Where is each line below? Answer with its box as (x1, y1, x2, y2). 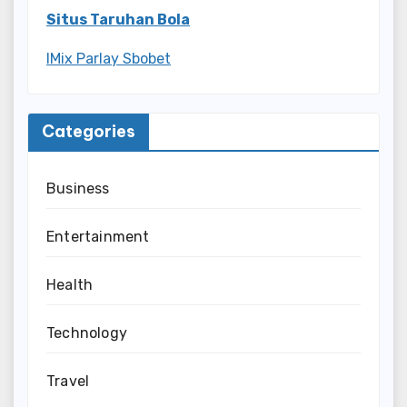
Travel (46, 372, 90, 390)
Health (46, 275, 94, 293)
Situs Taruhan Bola (46, 11, 190, 29)
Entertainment (46, 227, 150, 245)
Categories (42, 120, 135, 142)
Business (46, 179, 110, 197)
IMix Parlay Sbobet (46, 49, 171, 67)
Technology (46, 323, 127, 342)
